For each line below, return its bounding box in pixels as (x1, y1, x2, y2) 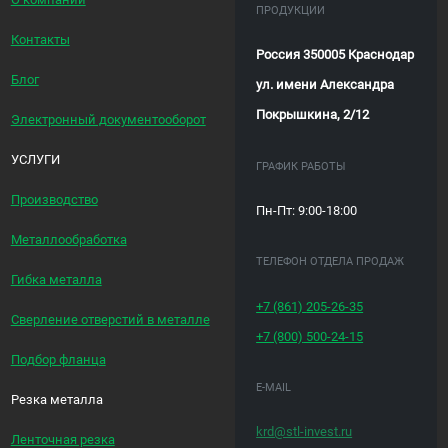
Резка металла (10, 391, 103, 407)
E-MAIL (256, 381, 292, 395)
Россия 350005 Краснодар (256, 47, 415, 63)
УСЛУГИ (10, 151, 60, 167)
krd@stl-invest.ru (256, 424, 353, 440)
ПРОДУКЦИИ (256, 4, 326, 18)
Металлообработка (10, 231, 127, 247)
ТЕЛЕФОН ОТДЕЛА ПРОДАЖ (256, 255, 405, 269)
